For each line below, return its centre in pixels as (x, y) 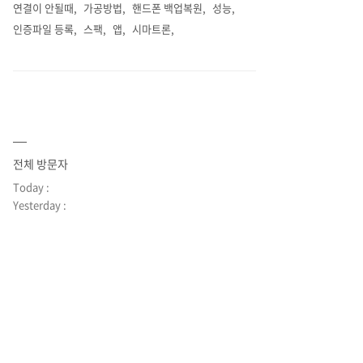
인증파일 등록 (43, 29)
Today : (31, 187)
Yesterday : (40, 205)
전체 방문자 (41, 164)
